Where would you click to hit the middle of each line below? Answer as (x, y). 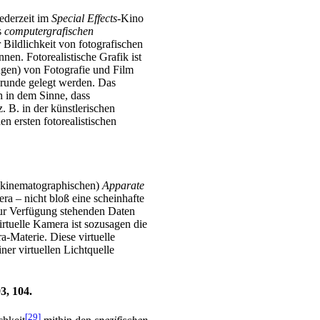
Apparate (123, 185)
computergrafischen (49, 31)
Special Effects (84, 18)
